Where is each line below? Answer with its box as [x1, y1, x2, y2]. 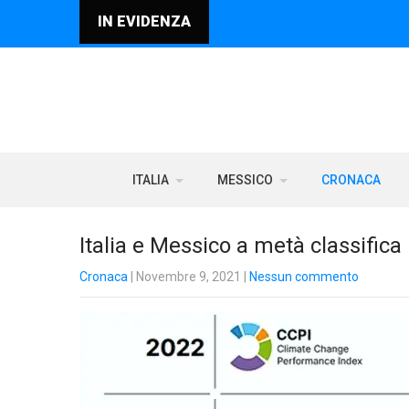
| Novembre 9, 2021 [128, 269, 241, 284]
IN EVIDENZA [98, 13, 191, 30]
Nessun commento [249, 269, 359, 284]
